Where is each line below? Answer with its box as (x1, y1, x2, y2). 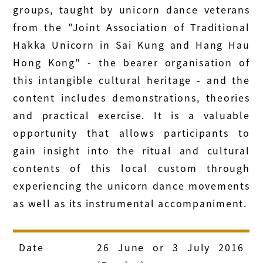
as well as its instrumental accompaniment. (13, 196, 247, 211)
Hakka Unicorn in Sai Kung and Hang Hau (13, 38, 250, 52)
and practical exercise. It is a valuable (13, 108, 250, 123)
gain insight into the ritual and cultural (13, 143, 250, 158)
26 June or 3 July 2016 (97, 240, 244, 255)
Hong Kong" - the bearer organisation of (13, 55, 250, 70)
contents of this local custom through (13, 161, 250, 176)
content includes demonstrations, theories (13, 90, 250, 105)
